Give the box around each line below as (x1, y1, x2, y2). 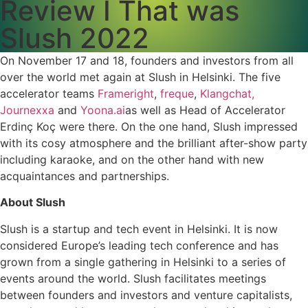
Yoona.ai (80, 103, 125, 117)
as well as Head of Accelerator (125, 103, 285, 117)
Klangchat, (197, 87, 254, 100)
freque (157, 87, 194, 100)
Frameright (98, 87, 154, 100)
